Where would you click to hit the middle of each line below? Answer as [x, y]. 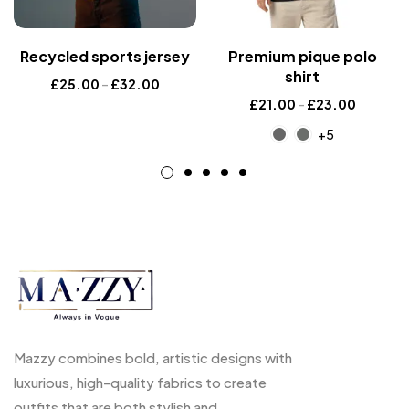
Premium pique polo [302, 56]
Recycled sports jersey [105, 56]
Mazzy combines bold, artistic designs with [153, 357]
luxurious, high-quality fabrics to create [140, 382]
